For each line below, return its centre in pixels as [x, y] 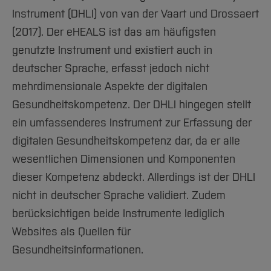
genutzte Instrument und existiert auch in [112, 50]
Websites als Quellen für [71, 232]
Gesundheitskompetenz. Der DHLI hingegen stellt [132, 105]
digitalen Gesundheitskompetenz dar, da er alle [126, 141]
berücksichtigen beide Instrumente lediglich [118, 214]
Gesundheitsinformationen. [78, 250]
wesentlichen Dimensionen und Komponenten [124, 159]
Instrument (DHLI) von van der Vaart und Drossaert [135, 14]
